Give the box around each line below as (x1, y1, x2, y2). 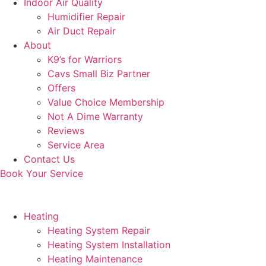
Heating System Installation (47, 239, 170, 251)
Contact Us (24, 153, 75, 165)
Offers (47, 82, 75, 94)
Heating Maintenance (47, 253, 142, 265)
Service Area (47, 139, 104, 151)
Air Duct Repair (47, 25, 116, 37)
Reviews (47, 125, 84, 137)
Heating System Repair (47, 224, 150, 236)
